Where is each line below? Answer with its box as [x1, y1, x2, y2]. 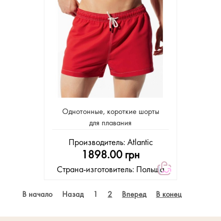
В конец [156, 191, 182, 199]
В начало [22, 191, 53, 199]
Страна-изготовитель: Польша [57, 166, 164, 174]
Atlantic [127, 139, 153, 147]
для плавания [89, 119, 132, 127]
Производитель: [68, 139, 127, 147]
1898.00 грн [81, 150, 140, 161]
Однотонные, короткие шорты [62, 108, 159, 116]
